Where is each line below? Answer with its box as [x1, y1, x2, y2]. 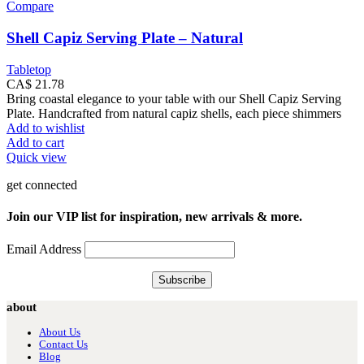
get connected [6, 177, 77, 192]
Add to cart [6, 135, 64, 149]
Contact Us [39, 339, 88, 351]
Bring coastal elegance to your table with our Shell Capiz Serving [6, 91, 341, 106]
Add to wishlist [6, 120, 84, 135]
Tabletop [6, 62, 51, 76]
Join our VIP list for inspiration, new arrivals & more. [6, 210, 302, 224]
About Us [39, 327, 80, 339]
